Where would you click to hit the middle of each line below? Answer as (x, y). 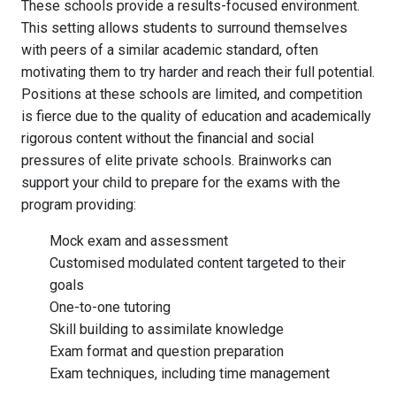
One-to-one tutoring (110, 307)
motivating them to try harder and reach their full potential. (198, 72)
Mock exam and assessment (139, 241)
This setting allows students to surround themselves (184, 28)
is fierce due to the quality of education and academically (196, 116)
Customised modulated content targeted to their (198, 263)
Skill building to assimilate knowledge (167, 329)
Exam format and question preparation (167, 351)
